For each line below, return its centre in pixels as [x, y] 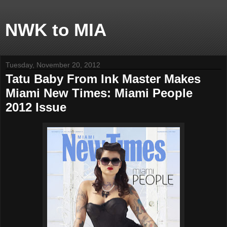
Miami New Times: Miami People [99, 93]
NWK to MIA [56, 30]
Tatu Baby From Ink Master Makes [103, 79]
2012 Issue [36, 107]
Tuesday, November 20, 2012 [53, 65]
